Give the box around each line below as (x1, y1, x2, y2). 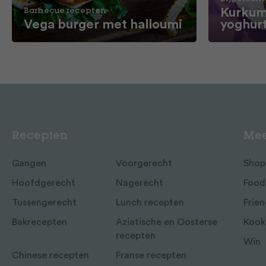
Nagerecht (115, 178, 163, 188)
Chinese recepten (12, 251, 89, 260)
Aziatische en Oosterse (115, 217, 217, 227)
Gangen (12, 159, 46, 168)
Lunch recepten (115, 198, 184, 207)
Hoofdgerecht (12, 178, 75, 188)
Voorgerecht (115, 159, 172, 168)
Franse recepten (115, 251, 186, 260)
